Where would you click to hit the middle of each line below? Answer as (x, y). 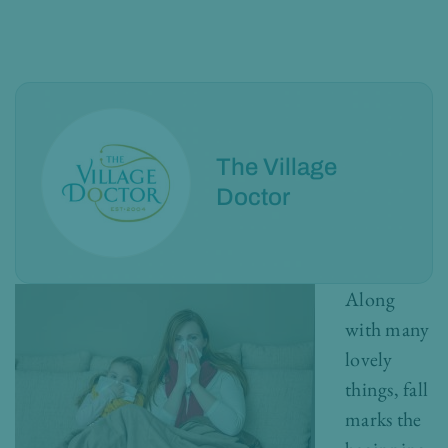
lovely (369, 359)
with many (387, 329)
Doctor (253, 196)
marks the (383, 419)
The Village (276, 166)
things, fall (387, 389)
